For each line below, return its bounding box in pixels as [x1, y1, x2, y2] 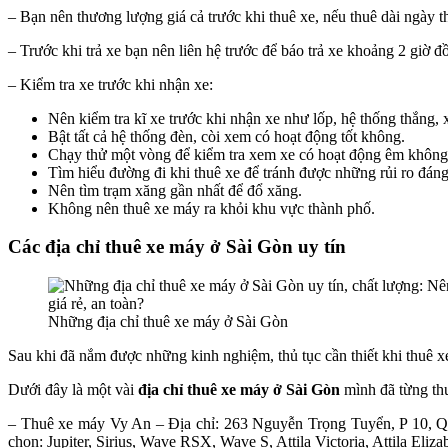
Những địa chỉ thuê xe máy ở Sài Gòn [48, 312, 288, 330]
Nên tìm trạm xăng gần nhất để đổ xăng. [48, 181, 302, 199]
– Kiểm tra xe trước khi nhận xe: [8, 75, 213, 93]
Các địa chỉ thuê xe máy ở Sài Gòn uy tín [8, 236, 346, 258]
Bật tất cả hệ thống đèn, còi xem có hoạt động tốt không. [48, 127, 405, 145]
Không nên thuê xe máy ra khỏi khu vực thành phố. [48, 199, 375, 217]
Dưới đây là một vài [8, 380, 134, 398]
